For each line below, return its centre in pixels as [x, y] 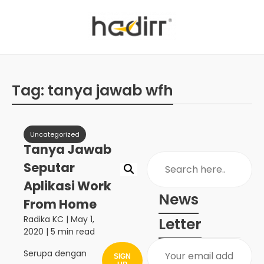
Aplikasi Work [67, 186]
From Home [60, 204]
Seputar [49, 168]
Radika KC [44, 219]
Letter [180, 224]
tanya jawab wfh [110, 90]
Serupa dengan [55, 253]
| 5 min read [69, 232]
